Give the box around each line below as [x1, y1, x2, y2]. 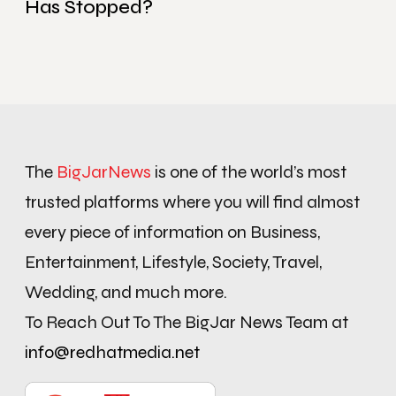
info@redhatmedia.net [25, 340, 200, 363]
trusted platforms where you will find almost [25, 190, 360, 213]
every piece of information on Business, [25, 220, 320, 243]
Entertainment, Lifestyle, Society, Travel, [25, 250, 322, 273]
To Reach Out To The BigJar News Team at [25, 310, 348, 333]
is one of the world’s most [151, 160, 346, 183]
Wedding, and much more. [25, 280, 227, 303]
